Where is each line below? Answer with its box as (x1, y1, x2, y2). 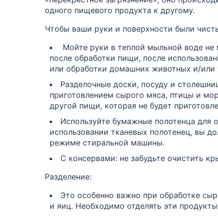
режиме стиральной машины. (50, 137, 164, 147)
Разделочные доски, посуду (60, 79, 168, 89)
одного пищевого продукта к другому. (45, 5, 195, 15)
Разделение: (45, 171, 91, 182)
